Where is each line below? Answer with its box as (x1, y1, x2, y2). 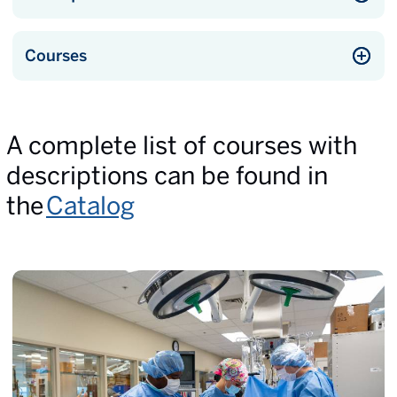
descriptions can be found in (6, 160, 328, 190)
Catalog (46, 191, 135, 220)
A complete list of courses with (6, 130, 357, 160)
